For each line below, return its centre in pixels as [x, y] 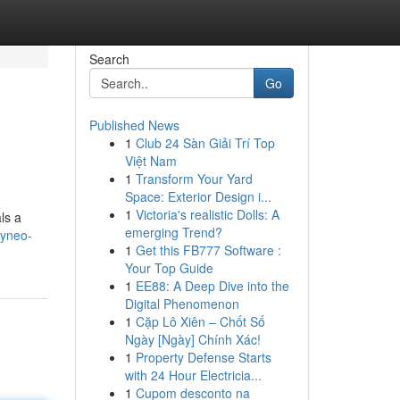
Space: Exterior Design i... [198, 196]
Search [109, 59]
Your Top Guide [169, 268]
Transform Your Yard [194, 179]
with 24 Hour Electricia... [193, 375]
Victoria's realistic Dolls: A [207, 214]
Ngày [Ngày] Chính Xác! [192, 339]
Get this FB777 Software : [208, 250]
